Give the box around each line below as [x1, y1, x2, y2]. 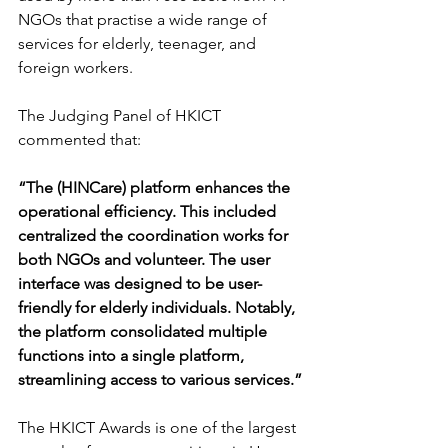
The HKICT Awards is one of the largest [18, 418, 300, 438]
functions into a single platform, [18, 346, 248, 366]
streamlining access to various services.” [18, 370, 302, 390]
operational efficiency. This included [18, 202, 280, 222]
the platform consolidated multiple [18, 322, 271, 342]
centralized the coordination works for [18, 226, 292, 246]
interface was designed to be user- [18, 274, 262, 294]
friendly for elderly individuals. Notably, [18, 298, 299, 318]
